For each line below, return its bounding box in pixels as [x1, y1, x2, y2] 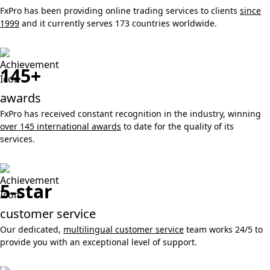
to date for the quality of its [121, 121, 234, 132]
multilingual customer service [63, 224, 184, 235]
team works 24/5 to [184, 224, 263, 235]
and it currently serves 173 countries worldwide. [19, 17, 217, 29]
